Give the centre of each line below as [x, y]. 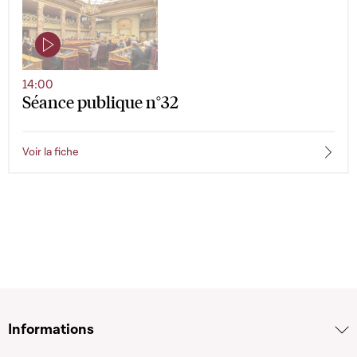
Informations [51, 330]
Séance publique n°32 [100, 101]
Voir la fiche [51, 152]
